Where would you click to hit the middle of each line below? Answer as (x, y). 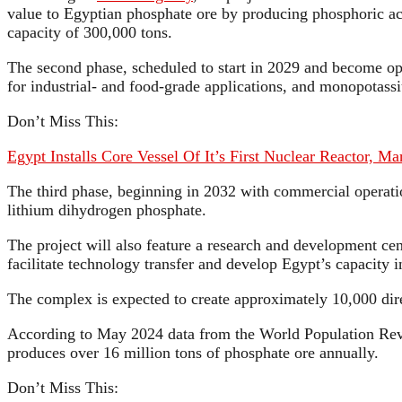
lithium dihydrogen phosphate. (107, 210)
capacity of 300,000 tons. (90, 32)
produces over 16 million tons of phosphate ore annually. (193, 352)
